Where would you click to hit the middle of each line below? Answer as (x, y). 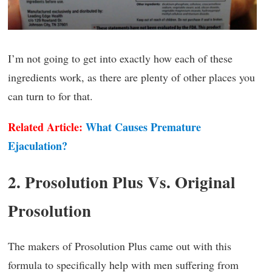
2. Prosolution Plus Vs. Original (122, 182)
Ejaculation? (38, 145)
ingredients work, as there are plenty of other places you (131, 77)
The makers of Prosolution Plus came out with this (120, 246)
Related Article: (45, 127)
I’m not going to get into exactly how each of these (120, 58)
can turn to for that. (50, 96)
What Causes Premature (143, 127)
